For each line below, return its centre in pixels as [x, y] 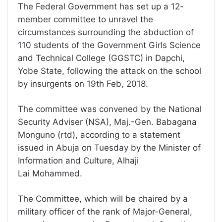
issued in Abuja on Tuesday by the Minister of [109, 148]
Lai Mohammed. [50, 174]
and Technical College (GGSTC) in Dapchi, [101, 58]
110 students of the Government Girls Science [109, 45]
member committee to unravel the [85, 20]
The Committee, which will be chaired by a [103, 199]
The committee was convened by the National [110, 109]
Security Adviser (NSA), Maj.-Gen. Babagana [107, 122]
